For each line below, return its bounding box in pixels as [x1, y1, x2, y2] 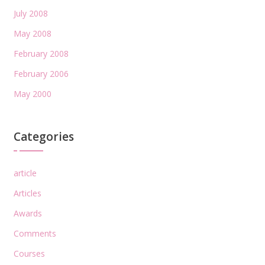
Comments [13, 227, 56, 239]
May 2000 [13, 88, 51, 99]
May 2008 [13, 27, 51, 39]
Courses [13, 247, 45, 259]
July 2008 [13, 7, 48, 19]
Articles [13, 187, 41, 199]
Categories [13, 128, 74, 144]
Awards [13, 207, 42, 219]
